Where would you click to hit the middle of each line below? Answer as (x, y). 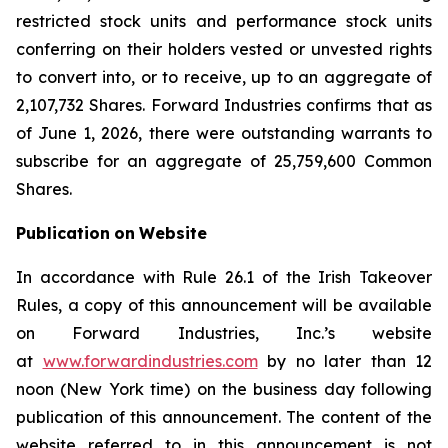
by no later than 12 (344, 361)
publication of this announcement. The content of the (224, 417)
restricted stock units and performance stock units (224, 21)
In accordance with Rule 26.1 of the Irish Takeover (224, 277)
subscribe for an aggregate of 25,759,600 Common (224, 161)
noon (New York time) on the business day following (224, 389)
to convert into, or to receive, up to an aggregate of (224, 77)
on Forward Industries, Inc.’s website (224, 333)
